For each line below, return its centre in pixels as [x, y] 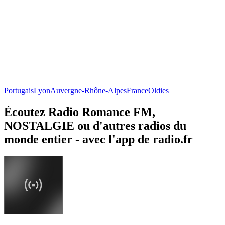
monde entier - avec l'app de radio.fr [98, 139]
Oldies [158, 90]
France [137, 90]
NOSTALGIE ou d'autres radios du [95, 125]
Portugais [19, 90]
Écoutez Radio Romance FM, [80, 112]
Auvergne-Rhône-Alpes [88, 90]
